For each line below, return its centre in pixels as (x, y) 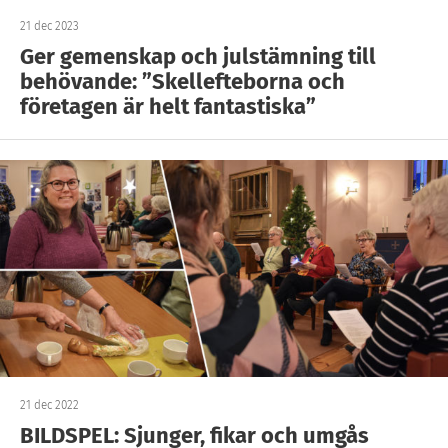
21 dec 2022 (49, 405)
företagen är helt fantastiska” (168, 106)
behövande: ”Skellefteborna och (182, 81)
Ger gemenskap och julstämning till (198, 56)
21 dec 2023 (49, 26)
